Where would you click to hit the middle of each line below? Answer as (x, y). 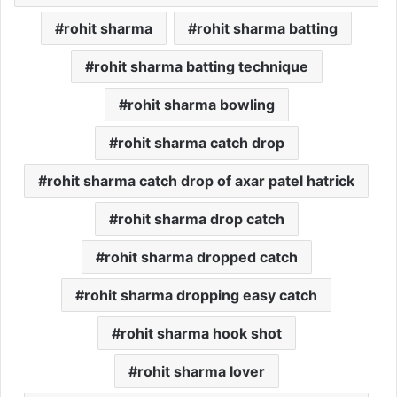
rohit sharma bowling (201, 104)
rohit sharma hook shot (201, 333)
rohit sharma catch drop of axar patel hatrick (201, 180)
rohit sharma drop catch (201, 218)
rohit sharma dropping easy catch (201, 295)
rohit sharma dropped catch (201, 257)
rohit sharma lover (201, 371)
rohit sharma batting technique (201, 66)
